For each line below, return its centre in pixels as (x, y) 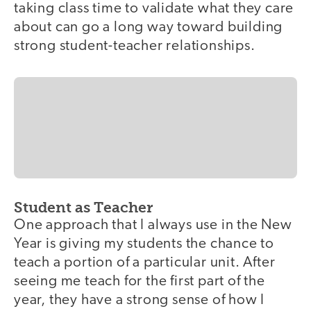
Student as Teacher (83, 208)
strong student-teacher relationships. (135, 46)
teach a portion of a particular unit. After (145, 263)
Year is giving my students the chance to (144, 244)
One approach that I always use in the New (153, 226)
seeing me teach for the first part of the (140, 282)
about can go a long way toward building (149, 27)
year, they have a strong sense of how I (140, 301)
